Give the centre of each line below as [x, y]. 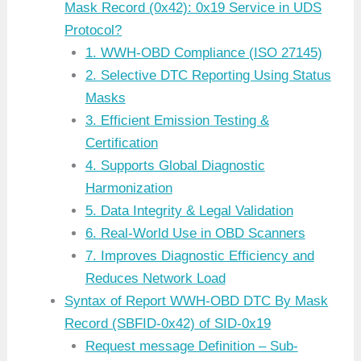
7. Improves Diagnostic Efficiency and [199, 256]
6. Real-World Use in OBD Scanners [195, 234]
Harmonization [129, 189]
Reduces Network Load [155, 279]
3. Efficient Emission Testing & [177, 121]
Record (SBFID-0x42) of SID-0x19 [168, 324]
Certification [121, 143]
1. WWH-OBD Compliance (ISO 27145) [203, 53]
